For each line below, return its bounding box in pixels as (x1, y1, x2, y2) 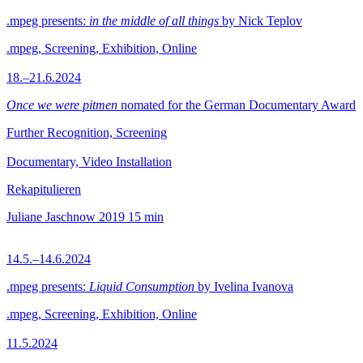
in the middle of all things (89, 14, 219, 28)
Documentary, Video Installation (6, 155, 172, 169)
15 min (128, 210, 164, 224)
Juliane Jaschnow (6, 210, 96, 224)
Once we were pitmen (6, 98, 117, 112)
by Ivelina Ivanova (194, 280, 293, 293)
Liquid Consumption (89, 280, 194, 293)
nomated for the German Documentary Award (117, 98, 356, 112)
